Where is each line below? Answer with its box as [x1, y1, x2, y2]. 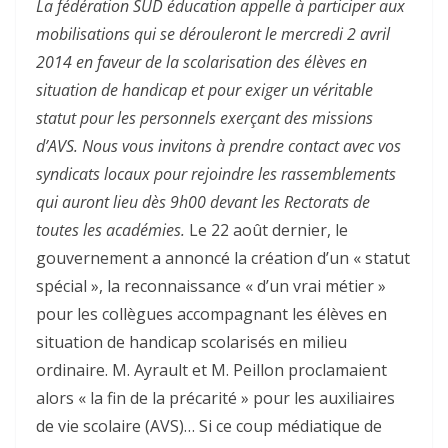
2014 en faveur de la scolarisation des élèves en [36, 51, 367, 74]
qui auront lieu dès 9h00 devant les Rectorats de [36, 191, 370, 214]
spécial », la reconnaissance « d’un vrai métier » [36, 275, 386, 298]
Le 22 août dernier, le [185, 219, 348, 242]
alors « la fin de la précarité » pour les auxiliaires [36, 387, 395, 410]
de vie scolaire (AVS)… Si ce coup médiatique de [36, 415, 382, 438]
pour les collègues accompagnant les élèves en [36, 303, 387, 326]
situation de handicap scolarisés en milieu [36, 331, 347, 354]
